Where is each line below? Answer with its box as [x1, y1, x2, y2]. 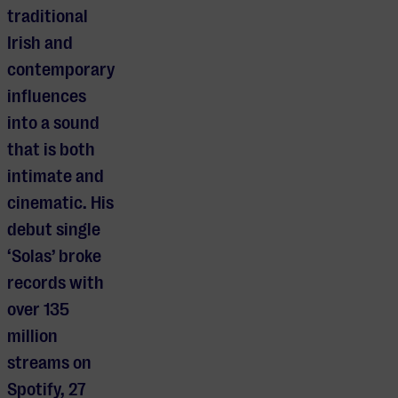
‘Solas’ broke [7, 246, 101, 267]
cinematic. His [7, 193, 114, 214]
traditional [7, 6, 88, 28]
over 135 [7, 299, 69, 321]
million [7, 326, 58, 347]
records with [7, 273, 104, 294]
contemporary [7, 60, 115, 81]
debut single [7, 219, 100, 241]
